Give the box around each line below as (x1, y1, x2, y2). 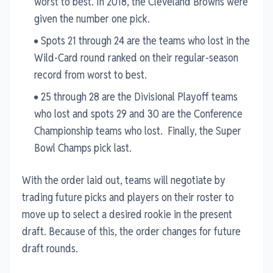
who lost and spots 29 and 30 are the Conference (34, 106, 243, 121)
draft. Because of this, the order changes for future (22, 224, 241, 238)
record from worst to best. (34, 67, 147, 82)
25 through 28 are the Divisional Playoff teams (41, 89, 238, 104)
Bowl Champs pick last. (34, 140, 132, 155)
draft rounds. (22, 241, 78, 255)
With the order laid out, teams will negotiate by (22, 172, 225, 187)
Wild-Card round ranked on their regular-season (34, 50, 238, 65)
